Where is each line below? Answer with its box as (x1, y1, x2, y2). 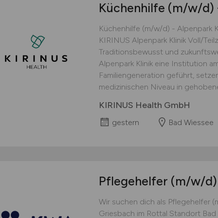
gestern (111, 118, 139, 127)
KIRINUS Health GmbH (98, 100, 190, 110)
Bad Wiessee (168, 118, 214, 127)
